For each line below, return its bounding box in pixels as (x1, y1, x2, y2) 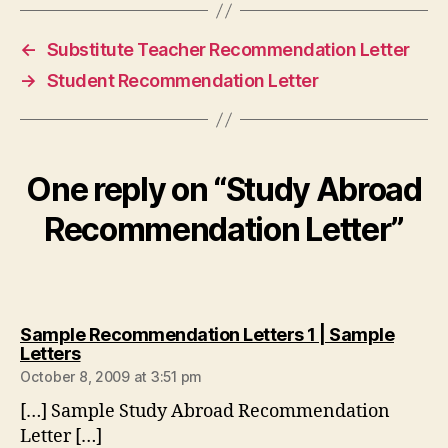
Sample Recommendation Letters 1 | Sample (20, 324, 394, 345)
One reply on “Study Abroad (26, 170, 422, 209)
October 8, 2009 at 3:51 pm (20, 368, 202, 385)
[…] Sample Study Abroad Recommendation (20, 400, 390, 423)
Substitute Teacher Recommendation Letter (46, 39, 410, 60)
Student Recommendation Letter (46, 70, 319, 91)
